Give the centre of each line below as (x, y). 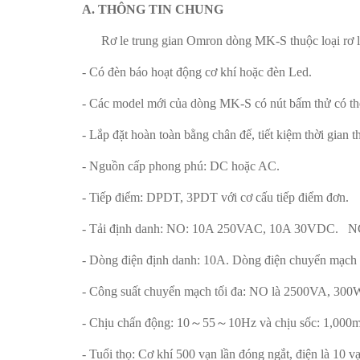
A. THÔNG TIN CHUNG (153, 9)
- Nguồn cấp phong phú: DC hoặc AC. (181, 166)
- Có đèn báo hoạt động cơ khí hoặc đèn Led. (197, 72)
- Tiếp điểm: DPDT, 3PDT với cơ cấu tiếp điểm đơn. (215, 197)
